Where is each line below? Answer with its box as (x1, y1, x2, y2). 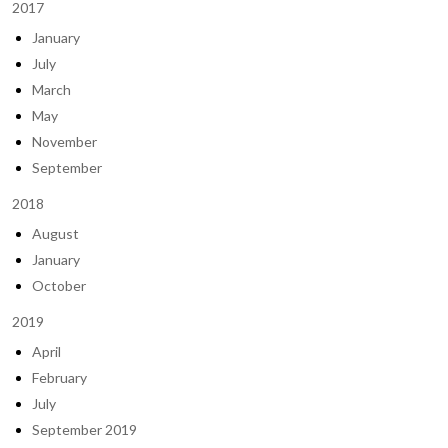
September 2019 (32, 421, 137, 438)
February (32, 369, 87, 386)
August (32, 225, 79, 242)
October (32, 277, 86, 294)
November (32, 133, 97, 150)
